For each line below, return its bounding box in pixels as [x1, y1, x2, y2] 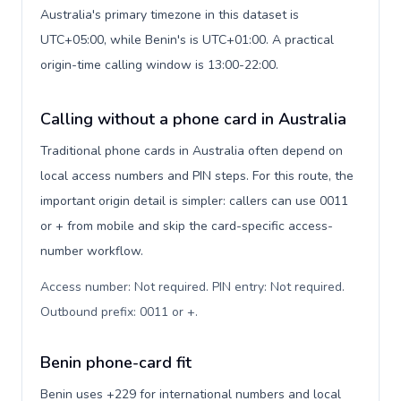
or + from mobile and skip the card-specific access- [40, 218, 333, 235]
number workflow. [40, 243, 143, 260]
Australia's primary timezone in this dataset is [40, 6, 299, 23]
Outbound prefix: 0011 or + [40, 303, 195, 320]
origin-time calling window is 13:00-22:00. [40, 56, 278, 73]
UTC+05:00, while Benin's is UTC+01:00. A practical [40, 31, 334, 48]
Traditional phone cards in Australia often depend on [40, 142, 343, 159]
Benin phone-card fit [40, 352, 192, 373]
